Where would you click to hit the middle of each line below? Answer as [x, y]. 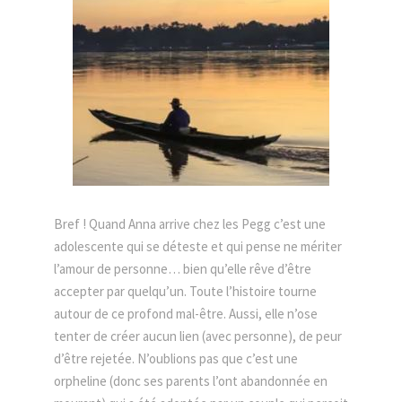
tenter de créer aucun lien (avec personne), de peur [198, 336]
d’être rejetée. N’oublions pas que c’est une [176, 358]
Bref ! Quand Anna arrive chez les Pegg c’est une [190, 224]
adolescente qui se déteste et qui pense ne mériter [198, 246]
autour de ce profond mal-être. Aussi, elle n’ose [186, 314]
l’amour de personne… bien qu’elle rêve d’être [183, 269]
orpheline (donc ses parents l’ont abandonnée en [191, 381]
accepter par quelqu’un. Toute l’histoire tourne [185, 291]
